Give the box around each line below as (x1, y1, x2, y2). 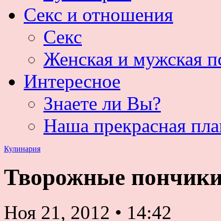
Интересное (24, 71, 120, 92)
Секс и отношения (24, 4, 173, 25)
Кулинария (4, 145, 40, 153)
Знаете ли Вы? (43, 93, 161, 114)
